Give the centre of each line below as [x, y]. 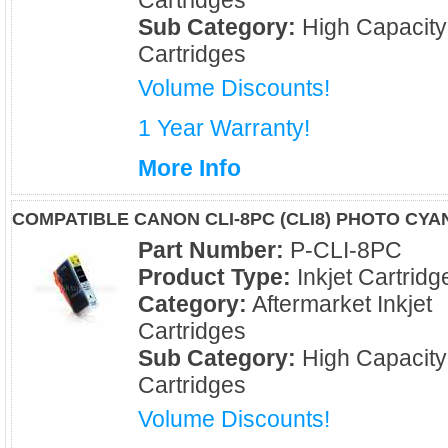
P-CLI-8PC [343, 250]
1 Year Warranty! [224, 128]
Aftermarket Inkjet [339, 304]
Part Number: [211, 250]
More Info [189, 168]
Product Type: [214, 277]
